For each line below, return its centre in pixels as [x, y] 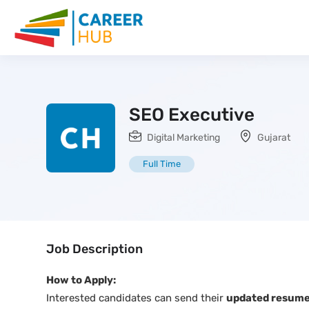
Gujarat [274, 138]
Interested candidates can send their [136, 298]
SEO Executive [192, 115]
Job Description [94, 249]
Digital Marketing [183, 138]
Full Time [162, 164]
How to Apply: [81, 280]
